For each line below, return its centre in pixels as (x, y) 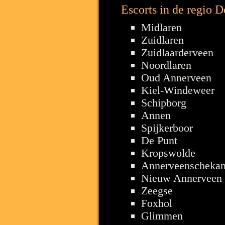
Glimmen (162, 215)
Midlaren (161, 27)
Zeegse (157, 190)
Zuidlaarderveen (177, 52)
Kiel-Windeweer (178, 90)
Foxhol (157, 203)
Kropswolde (168, 153)
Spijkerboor (167, 128)
